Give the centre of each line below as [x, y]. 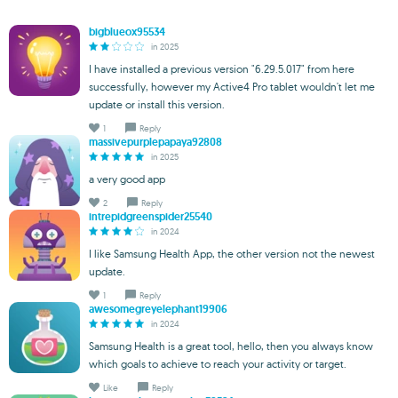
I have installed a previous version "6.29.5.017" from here [222, 68]
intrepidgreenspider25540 [151, 216]
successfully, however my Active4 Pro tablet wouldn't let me [232, 86]
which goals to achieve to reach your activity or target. [218, 363]
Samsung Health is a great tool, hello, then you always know [231, 346]
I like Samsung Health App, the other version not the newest [232, 253]
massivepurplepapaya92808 [155, 142]
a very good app [127, 179]
